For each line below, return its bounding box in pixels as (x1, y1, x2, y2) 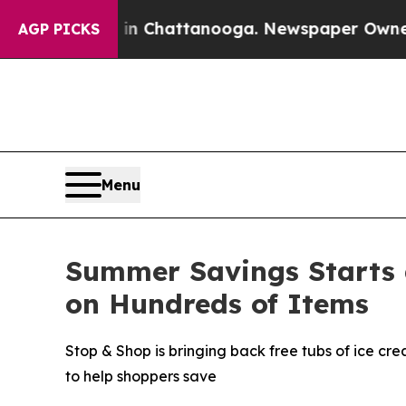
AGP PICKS (18, 20, 100, 38)
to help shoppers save (65, 366, 217, 385)
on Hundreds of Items (65, 285, 369, 321)
